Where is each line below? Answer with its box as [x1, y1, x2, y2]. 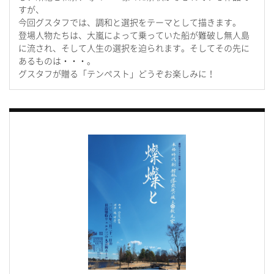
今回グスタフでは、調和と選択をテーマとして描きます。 [18, 18, 241, 28]
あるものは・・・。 [18, 56, 95, 66]
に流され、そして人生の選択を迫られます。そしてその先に [18, 43, 250, 53]
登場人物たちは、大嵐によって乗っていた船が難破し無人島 [18, 31, 250, 40]
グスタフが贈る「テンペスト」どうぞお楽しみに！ [18, 69, 215, 79]
